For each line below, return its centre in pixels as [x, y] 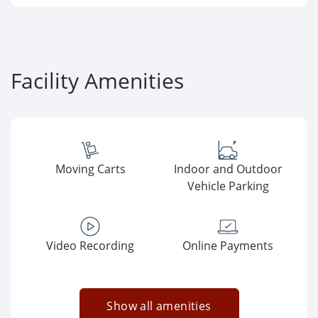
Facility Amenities [97, 81]
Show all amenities [159, 306]
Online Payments [228, 246]
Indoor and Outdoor [228, 169]
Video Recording [90, 246]
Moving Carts [90, 169]
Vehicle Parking [228, 186]
